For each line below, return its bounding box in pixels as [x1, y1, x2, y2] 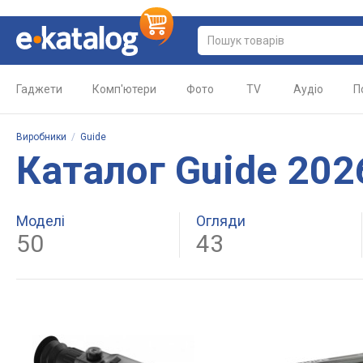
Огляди [196, 212, 246, 229]
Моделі [16, 212, 65, 229]
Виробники [16, 131, 66, 143]
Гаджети [16, 83, 62, 96]
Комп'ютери [92, 83, 156, 96]
